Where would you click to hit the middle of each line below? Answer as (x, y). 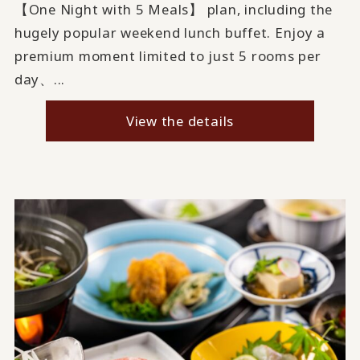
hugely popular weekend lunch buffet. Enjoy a (170, 33)
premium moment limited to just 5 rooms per (168, 56)
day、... (40, 80)
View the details (180, 121)
